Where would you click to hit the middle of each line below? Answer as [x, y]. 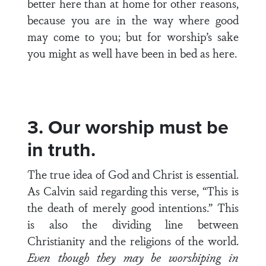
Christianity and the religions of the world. [133, 240]
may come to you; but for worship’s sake [133, 36]
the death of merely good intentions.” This [133, 207]
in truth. [61, 150]
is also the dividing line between [133, 224]
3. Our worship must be [128, 127]
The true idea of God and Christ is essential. [133, 174]
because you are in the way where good [133, 20]
